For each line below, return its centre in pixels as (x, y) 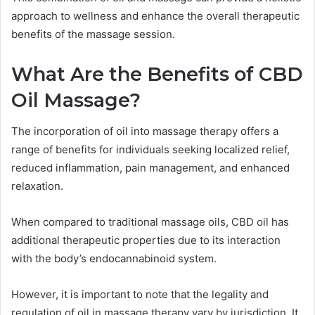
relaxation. (37, 186)
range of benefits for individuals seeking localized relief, (150, 150)
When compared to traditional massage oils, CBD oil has (150, 222)
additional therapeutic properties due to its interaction (146, 240)
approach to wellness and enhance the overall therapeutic (155, 15)
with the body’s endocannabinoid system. (114, 259)
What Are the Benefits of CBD (157, 74)
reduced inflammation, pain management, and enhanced (150, 168)
